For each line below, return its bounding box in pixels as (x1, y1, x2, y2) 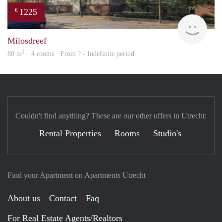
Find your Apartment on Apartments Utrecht (7, 170, 146, 179)
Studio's (153, 128, 181, 138)
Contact (49, 193, 77, 203)
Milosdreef (7, 35, 47, 46)
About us (7, 193, 40, 203)
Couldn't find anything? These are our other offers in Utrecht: (15, 111, 207, 120)
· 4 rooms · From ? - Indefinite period (25, 50, 134, 57)
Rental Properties (39, 128, 101, 138)
